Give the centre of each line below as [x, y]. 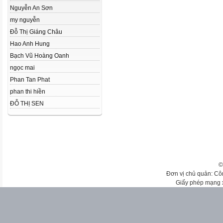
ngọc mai [22, 68]
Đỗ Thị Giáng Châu [36, 32]
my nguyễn [25, 20]
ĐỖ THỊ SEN [27, 104]
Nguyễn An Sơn [31, 8]
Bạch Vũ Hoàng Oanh [40, 56]
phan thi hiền [28, 92]
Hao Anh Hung [30, 44]
